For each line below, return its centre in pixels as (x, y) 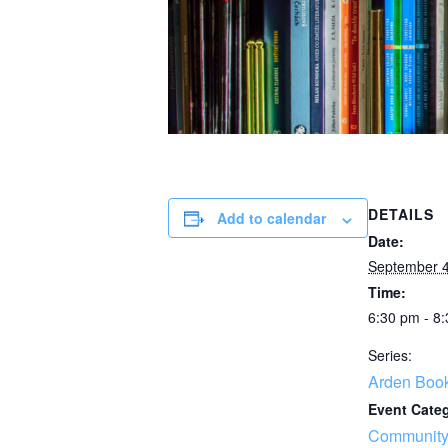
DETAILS (401, 214)
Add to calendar (271, 218)
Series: (390, 355)
